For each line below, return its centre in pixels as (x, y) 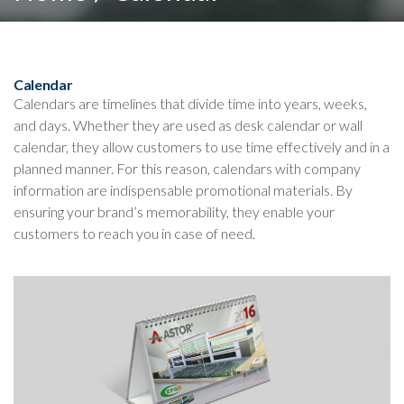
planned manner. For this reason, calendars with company (187, 169)
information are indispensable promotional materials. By (183, 190)
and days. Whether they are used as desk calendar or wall (188, 125)
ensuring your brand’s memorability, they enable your (174, 212)
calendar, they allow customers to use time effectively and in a (202, 147)
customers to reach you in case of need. (134, 234)
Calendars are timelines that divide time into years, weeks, (190, 104)
